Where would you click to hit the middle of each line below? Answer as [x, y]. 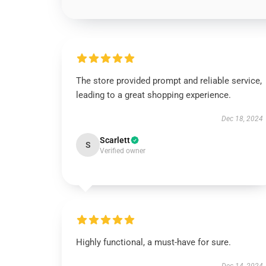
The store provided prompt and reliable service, [169, 81]
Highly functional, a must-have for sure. [153, 242]
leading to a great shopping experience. [153, 95]
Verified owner [123, 151]
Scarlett [115, 140]
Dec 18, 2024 [242, 119]
